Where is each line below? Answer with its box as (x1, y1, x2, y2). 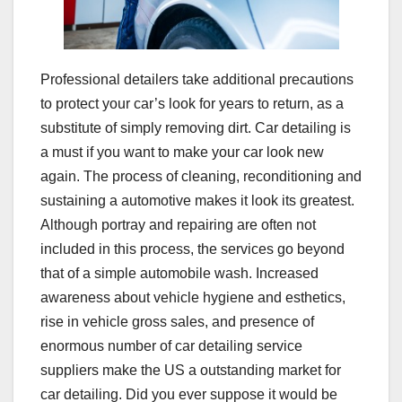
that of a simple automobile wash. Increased (40, 265, 319, 281)
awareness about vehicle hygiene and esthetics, (40, 289, 345, 305)
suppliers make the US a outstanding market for (40, 362, 341, 378)
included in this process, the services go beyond (40, 240, 345, 257)
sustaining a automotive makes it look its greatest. (40, 192, 354, 208)
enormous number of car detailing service (40, 337, 302, 354)
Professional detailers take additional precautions (40, 71, 354, 87)
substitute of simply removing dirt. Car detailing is (40, 119, 351, 135)
